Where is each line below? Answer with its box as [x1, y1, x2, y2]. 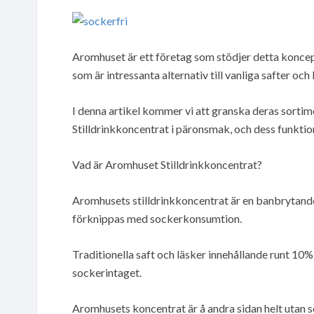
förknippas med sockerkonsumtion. [72, 211, 242, 225]
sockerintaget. [72, 265, 142, 279]
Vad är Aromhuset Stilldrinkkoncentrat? [72, 157, 262, 171]
